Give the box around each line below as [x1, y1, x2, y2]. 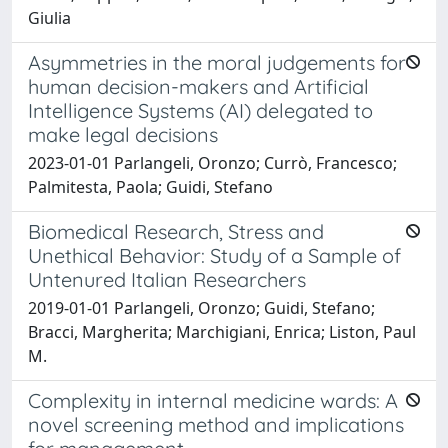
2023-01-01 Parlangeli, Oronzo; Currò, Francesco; [28, 151, 397, 174]
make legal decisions [28, 121, 218, 147]
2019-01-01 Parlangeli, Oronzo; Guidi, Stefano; [28, 296, 375, 319]
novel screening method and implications [28, 411, 404, 437]
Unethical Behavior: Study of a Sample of [28, 242, 401, 268]
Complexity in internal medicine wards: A [28, 387, 398, 413]
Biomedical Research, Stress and [28, 218, 324, 244]
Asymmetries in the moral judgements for [28, 49, 406, 75]
